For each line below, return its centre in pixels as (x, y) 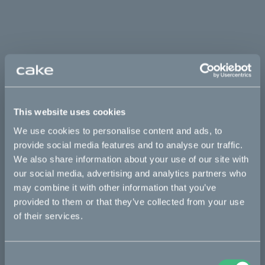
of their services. (48, 216)
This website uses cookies (70, 112)
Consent (21, 256)
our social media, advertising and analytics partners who (130, 173)
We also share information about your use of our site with (131, 159)
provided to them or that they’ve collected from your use (129, 201)
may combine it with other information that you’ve (115, 187)
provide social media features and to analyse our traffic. (128, 145)
